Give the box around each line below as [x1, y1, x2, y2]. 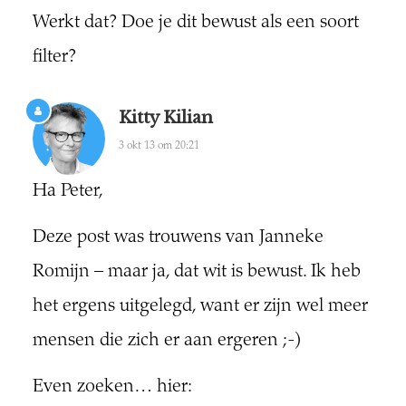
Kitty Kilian [118, 108, 213, 129]
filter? [32, 48, 76, 68]
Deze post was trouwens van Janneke [32, 228, 324, 248]
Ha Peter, [32, 182, 103, 202]
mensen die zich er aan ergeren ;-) [32, 332, 302, 352]
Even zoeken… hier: [32, 378, 192, 398]
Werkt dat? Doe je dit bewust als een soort [32, 14, 359, 34]
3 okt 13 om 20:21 [118, 140, 199, 152]
